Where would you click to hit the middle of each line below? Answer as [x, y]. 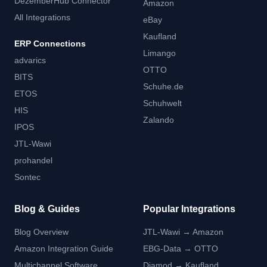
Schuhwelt [162, 103]
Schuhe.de [163, 86]
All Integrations [42, 17]
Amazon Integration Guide [64, 249]
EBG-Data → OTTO [181, 249]
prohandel [33, 160]
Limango [159, 53]
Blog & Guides [47, 209]
